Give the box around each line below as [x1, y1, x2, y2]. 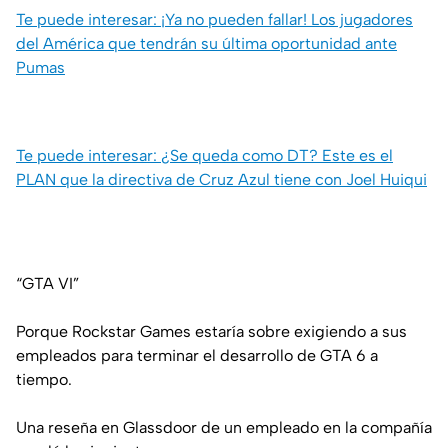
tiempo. [16, 370, 72, 390]
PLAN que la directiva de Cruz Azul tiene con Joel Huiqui [16, 170, 427, 190]
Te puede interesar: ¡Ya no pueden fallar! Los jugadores [16, 10, 413, 30]
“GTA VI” [16, 274, 79, 294]
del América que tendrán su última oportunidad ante [16, 34, 397, 54]
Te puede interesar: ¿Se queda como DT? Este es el [16, 146, 393, 166]
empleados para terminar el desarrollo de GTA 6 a [16, 346, 378, 366]
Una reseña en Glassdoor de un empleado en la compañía [16, 418, 432, 438]
